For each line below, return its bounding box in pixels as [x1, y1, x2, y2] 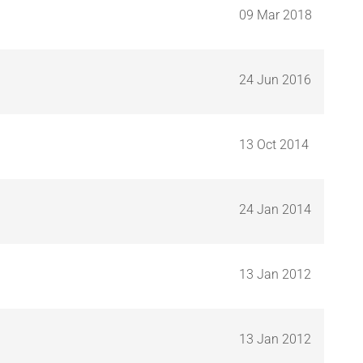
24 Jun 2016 [239, 71, 311, 88]
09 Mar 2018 [239, 6, 312, 23]
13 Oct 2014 [239, 136, 309, 152]
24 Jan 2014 [239, 201, 311, 217]
